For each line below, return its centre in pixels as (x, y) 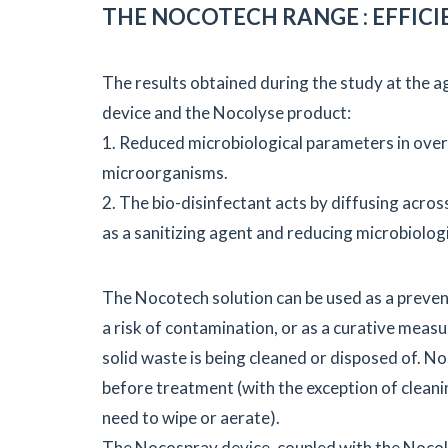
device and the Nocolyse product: (226, 113)
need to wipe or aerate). (191, 418)
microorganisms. (165, 173)
